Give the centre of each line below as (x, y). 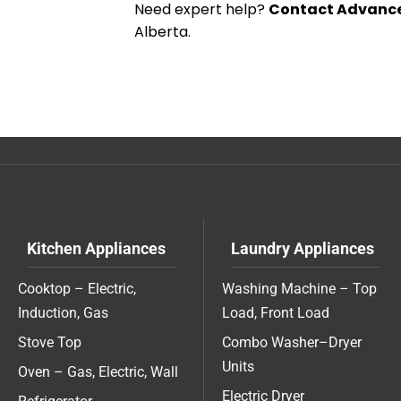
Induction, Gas (63, 313)
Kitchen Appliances (96, 249)
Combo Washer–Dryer (292, 343)
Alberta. (162, 32)
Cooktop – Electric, (77, 289)
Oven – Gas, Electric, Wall (98, 372)
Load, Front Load (276, 313)
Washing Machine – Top (299, 289)
